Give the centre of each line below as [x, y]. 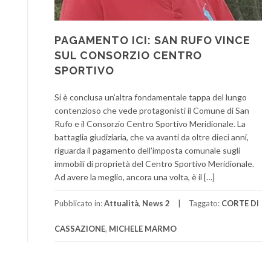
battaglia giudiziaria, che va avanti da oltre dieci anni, [152, 137]
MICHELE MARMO [143, 229]
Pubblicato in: [79, 204]
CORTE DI [240, 204]
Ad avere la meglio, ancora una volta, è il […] [135, 177]
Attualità [121, 204]
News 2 [156, 204]
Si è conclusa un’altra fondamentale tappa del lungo [151, 97]
